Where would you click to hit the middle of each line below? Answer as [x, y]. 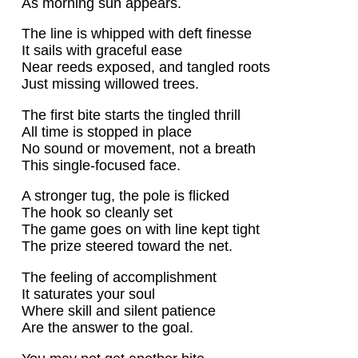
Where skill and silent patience [118, 310]
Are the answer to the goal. [107, 327]
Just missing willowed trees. [110, 84]
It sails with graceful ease [101, 51]
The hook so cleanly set [97, 213]
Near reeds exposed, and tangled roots [145, 68]
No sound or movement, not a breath [138, 148]
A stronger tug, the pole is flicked [125, 196]
